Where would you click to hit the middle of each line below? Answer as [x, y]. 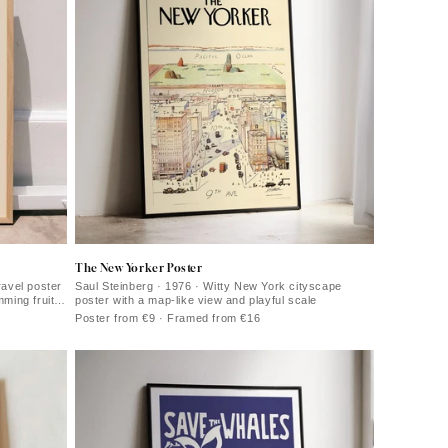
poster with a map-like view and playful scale [196, 299]
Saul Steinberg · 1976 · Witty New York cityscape [208, 285]
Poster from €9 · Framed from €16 [168, 317]
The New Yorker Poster [139, 267]
